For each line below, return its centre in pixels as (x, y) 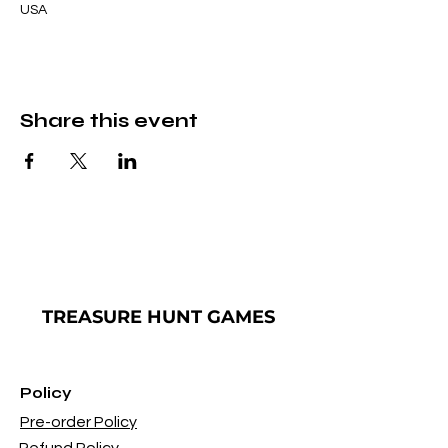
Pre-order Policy (78, 422)
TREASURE (92, 317)
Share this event (109, 120)
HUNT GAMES (208, 317)
